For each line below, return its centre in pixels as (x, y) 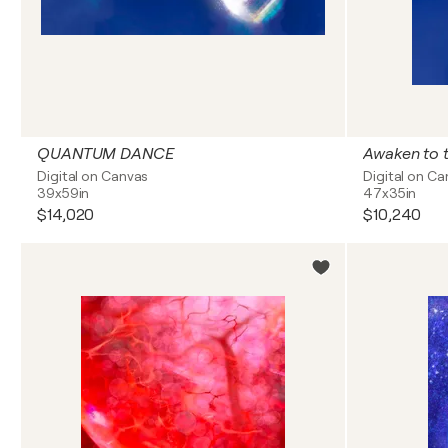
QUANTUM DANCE (105, 154)
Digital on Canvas (93, 176)
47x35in (390, 193)
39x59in (63, 193)
